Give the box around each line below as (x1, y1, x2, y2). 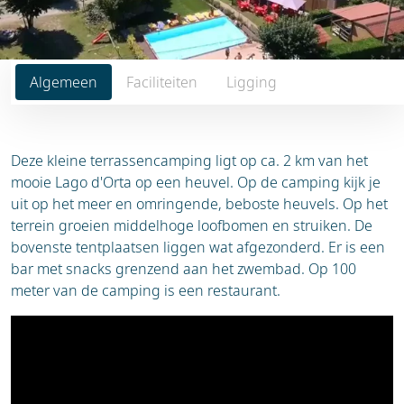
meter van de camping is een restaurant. (11, 280, 280, 300)
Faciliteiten (126, 72, 197, 92)
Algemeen (30, 72, 97, 92)
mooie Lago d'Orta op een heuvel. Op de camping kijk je (11, 172, 381, 192)
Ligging (226, 72, 277, 92)
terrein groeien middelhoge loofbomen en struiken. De (11, 216, 372, 235)
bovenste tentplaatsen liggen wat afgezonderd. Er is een (11, 237, 385, 257)
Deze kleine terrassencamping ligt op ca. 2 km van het (11, 151, 368, 170)
